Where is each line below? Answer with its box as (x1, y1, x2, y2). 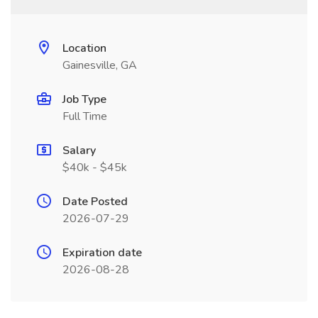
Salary (62, 143, 96, 158)
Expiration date (62, 245, 142, 261)
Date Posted (62, 194, 128, 209)
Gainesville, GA (62, 57, 137, 73)
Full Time (62, 109, 107, 124)
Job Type (62, 92, 106, 107)
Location (62, 40, 106, 56)
